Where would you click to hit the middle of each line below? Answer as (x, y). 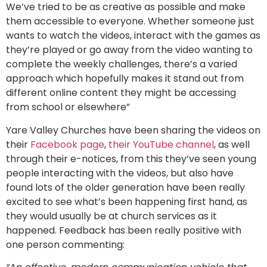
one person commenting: (65, 244)
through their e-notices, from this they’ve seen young (131, 159)
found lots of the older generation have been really (125, 187)
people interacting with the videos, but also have (120, 173)
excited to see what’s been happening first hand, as (127, 201)
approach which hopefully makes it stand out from (125, 79)
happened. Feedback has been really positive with (124, 230)
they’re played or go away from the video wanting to (129, 50)
